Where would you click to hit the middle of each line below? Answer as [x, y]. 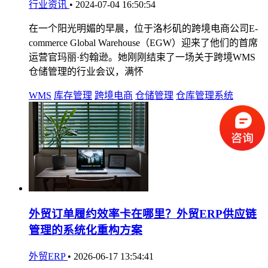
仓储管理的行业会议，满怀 [86, 71]
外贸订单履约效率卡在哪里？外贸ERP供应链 [143, 214]
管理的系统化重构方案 [86, 230]
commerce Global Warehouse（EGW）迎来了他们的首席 [143, 42]
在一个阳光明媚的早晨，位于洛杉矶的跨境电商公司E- [143, 28]
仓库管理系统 [205, 95]
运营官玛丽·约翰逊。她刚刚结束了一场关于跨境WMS [142, 57]
